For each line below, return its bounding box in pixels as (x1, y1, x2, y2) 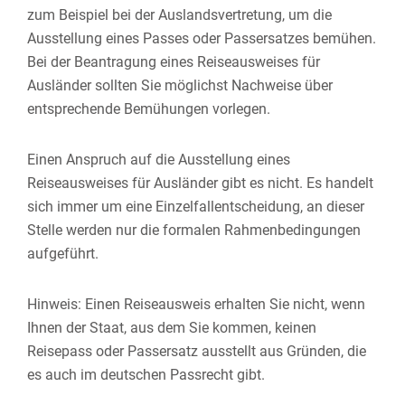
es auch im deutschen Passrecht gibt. (27, 366, 265, 383)
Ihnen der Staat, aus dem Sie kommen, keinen (27, 319, 316, 336)
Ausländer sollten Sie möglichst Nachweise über (27, 77, 333, 94)
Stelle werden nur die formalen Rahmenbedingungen (27, 221, 361, 239)
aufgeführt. (27, 245, 99, 262)
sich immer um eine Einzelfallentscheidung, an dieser (27, 198, 364, 215)
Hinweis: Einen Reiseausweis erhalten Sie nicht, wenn (27, 296, 365, 313)
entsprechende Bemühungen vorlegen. (27, 100, 270, 118)
